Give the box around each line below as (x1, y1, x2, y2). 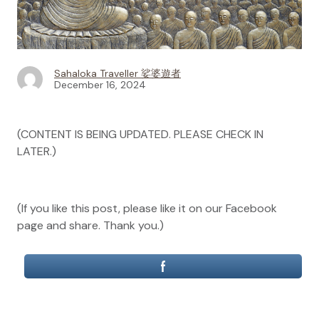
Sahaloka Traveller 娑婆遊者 (54, 67, 181, 80)
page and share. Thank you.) (17, 218, 164, 234)
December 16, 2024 (54, 78, 146, 92)
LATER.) (17, 144, 56, 159)
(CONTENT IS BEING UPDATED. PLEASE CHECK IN (17, 127, 263, 142)
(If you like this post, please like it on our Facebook (17, 201, 277, 216)
